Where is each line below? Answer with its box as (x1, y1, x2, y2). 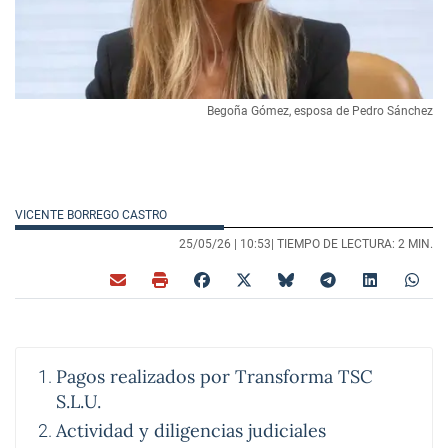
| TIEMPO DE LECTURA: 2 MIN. (271, 237, 433, 252)
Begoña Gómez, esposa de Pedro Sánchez (207, 104, 433, 119)
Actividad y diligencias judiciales (56, 419, 326, 443)
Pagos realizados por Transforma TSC (56, 365, 373, 389)
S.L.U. (56, 390, 101, 414)
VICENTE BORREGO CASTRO (15, 208, 170, 223)
